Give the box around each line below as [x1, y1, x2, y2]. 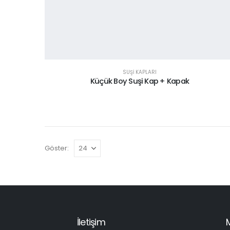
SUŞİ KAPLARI [122, 68, 157, 76]
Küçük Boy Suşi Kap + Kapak [90, 75, 189, 86]
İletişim [77, 215, 105, 228]
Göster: [45, 143, 69, 153]
